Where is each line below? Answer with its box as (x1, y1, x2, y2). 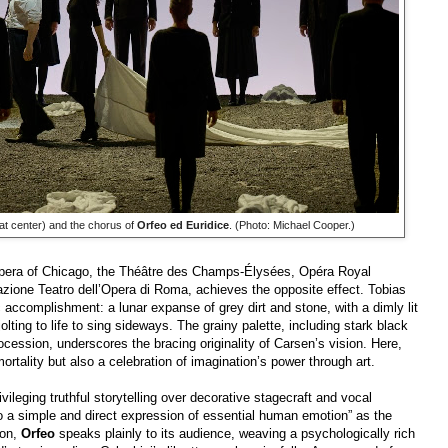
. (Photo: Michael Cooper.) (228, 219, 355, 232)
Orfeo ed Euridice (136, 219, 229, 232)
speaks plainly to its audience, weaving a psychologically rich (55, 426, 415, 442)
